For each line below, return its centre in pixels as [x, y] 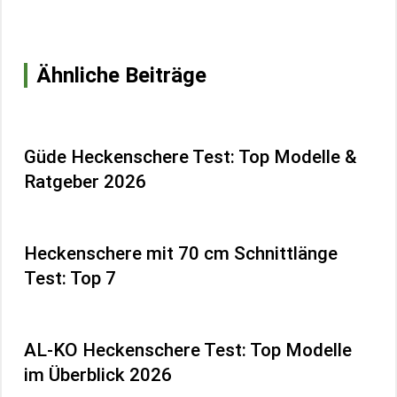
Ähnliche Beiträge [121, 75]
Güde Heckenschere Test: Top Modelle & [190, 156]
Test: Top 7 [70, 278]
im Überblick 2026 [98, 374]
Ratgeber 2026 [85, 181]
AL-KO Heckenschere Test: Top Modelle [188, 350]
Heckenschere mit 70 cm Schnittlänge [181, 253]
